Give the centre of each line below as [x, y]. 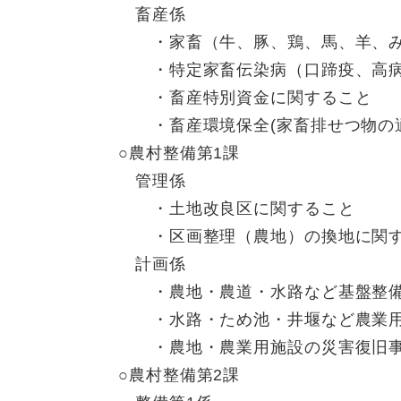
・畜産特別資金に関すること [245, 98]
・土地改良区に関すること [237, 209]
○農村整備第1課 [179, 154]
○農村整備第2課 [179, 375]
